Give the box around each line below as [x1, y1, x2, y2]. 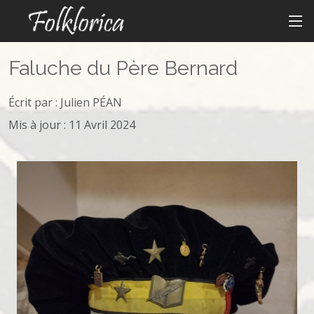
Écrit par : [8, 95, 60, 110]
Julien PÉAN [60, 95, 122, 110]
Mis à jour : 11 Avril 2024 [8, 117, 135, 132]
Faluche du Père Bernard [8, 56, 238, 80]
